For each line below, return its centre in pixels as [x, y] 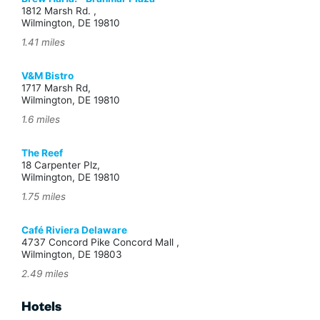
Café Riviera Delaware [74, 230]
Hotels [41, 309]
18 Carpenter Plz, [61, 165]
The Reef [42, 153]
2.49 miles [45, 274]
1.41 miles [43, 42]
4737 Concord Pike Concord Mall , [100, 242]
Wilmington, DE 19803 [72, 255]
